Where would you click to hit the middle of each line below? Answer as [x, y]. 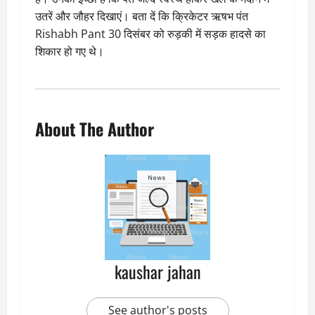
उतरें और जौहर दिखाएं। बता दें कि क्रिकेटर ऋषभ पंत [142, 17]
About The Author [95, 129]
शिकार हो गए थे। [70, 52]
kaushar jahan [157, 272]
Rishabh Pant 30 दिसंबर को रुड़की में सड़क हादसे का [150, 34]
